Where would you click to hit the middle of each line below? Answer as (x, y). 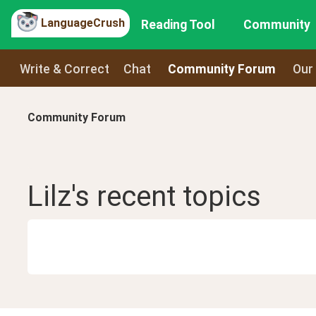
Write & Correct (65, 69)
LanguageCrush (83, 23)
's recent (127, 197)
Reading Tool (178, 25)
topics (222, 197)
